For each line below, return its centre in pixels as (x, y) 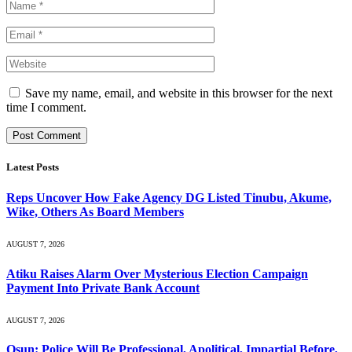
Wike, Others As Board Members (95, 212)
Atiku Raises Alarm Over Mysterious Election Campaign (157, 273)
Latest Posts (33, 167)
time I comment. (46, 107)
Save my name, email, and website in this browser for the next (179, 93)
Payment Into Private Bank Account (103, 288)
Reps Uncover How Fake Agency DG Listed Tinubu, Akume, (169, 198)
